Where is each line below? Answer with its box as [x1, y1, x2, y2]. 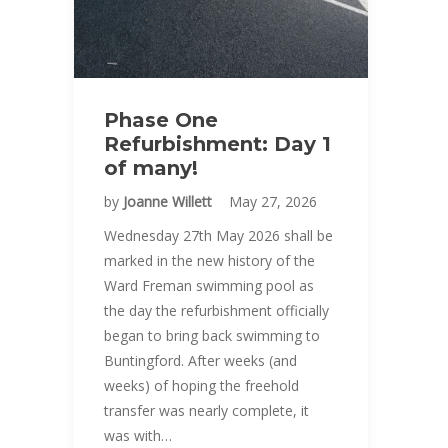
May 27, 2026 [229, 192, 317, 211]
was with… [104, 426, 172, 445]
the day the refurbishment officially [104, 301, 329, 320]
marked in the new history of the [104, 251, 315, 270]
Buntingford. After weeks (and [104, 351, 297, 370]
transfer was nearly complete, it [104, 401, 309, 420]
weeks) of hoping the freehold [104, 376, 299, 395]
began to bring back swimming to [104, 326, 320, 345]
